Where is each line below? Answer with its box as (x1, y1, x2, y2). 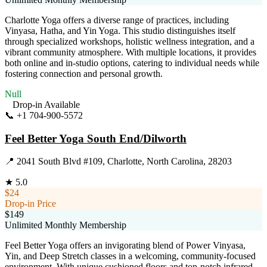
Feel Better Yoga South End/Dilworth (5, 132, 187, 145)
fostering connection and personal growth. (5, 68, 163, 79)
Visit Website (83, 110, 132, 120)
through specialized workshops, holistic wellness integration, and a (5, 36, 254, 46)
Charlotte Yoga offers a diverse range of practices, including (5, 14, 229, 25)
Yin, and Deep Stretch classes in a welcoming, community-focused (5, 251, 256, 262)
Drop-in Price (5, 198, 56, 209)
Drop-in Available (13, 99, 80, 110)
